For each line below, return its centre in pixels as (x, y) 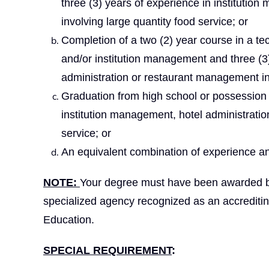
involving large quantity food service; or (155, 21)
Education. (69, 219)
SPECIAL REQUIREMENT (107, 250)
